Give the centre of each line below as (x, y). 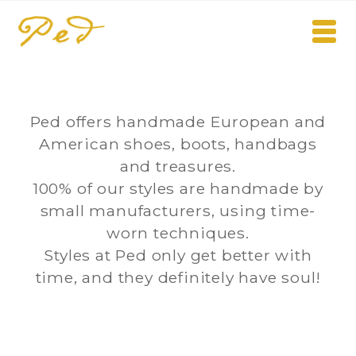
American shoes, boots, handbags (178, 144)
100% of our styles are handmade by (178, 188)
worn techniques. (178, 233)
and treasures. (178, 166)
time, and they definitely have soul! (178, 277)
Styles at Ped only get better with (178, 255)
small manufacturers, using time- (178, 211)
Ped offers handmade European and (178, 122)
